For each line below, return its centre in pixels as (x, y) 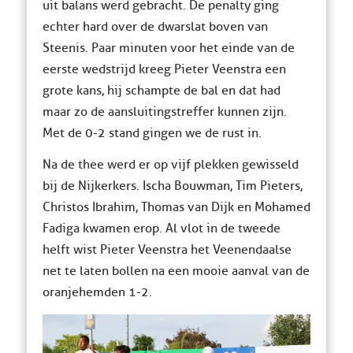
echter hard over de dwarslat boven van (155, 26)
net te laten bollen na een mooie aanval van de (176, 271)
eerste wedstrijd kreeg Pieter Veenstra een (164, 69)
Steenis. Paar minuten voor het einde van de (168, 48)
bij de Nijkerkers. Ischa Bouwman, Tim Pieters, (172, 186)
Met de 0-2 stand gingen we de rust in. (152, 133)
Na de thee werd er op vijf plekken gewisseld (170, 165)
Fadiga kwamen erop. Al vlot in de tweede (161, 229)
